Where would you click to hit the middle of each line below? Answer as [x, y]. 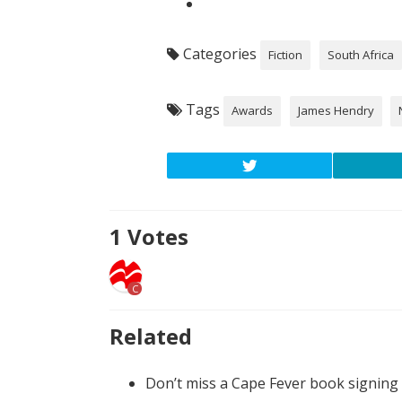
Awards [253, 110]
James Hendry [336, 110]
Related [151, 336]
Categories [220, 53]
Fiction [286, 54]
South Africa [360, 54]
